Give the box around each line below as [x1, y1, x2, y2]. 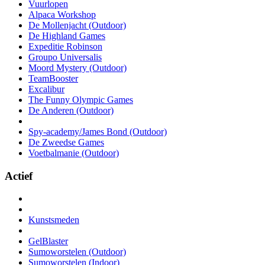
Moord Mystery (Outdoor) [28, 62, 127, 73]
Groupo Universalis [28, 51, 102, 62]
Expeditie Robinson [28, 41, 102, 51]
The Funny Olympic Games [28, 94, 133, 105]
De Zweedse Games [28, 137, 104, 147]
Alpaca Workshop [28, 9, 96, 20]
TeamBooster [28, 73, 78, 83]
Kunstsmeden [28, 215, 79, 225]
